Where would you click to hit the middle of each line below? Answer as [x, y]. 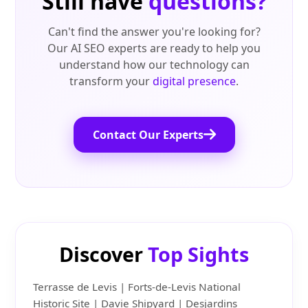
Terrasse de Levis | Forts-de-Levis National [137, 287]
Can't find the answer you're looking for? [154, 32]
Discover [103, 254]
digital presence [194, 81]
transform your [111, 81]
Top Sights [198, 254]
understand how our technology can [154, 65]
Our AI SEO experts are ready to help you [154, 48]
